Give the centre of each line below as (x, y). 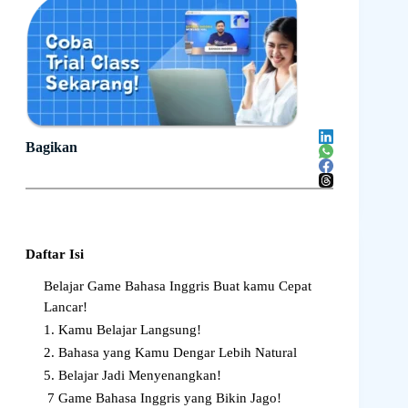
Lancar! (67, 307)
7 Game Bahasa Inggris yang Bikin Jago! (163, 398)
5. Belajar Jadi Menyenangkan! (133, 376)
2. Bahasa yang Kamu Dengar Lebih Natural (170, 353)
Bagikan (51, 148)
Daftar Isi (55, 254)
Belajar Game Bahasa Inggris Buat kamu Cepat (178, 286)
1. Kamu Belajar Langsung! (122, 330)
